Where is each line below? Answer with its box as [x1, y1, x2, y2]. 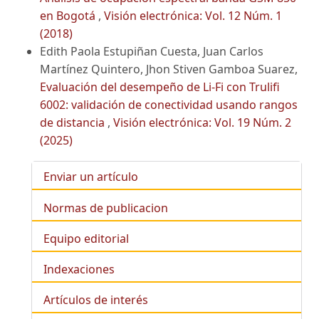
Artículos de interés [43, 292, 148, 308]
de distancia [40, 115, 108, 131]
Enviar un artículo [43, 169, 138, 185]
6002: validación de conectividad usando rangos [40, 97, 298, 113]
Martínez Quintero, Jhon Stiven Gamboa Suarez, [40, 61, 298, 78]
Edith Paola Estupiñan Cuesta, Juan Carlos [40, 43, 263, 60]
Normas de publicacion [43, 199, 168, 216]
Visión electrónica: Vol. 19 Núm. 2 [113, 115, 291, 131]
